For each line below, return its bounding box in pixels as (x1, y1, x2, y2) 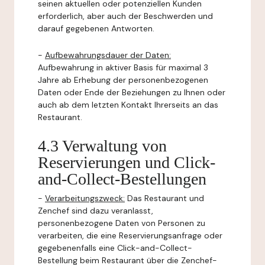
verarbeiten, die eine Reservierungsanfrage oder (38, 230, 222, 241)
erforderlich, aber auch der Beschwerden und (38, 11, 213, 21)
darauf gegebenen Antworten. (38, 23, 154, 34)
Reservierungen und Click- (38, 153, 215, 172)
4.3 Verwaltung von (38, 137, 167, 155)
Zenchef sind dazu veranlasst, (38, 205, 153, 216)
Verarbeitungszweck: (45, 193, 125, 203)
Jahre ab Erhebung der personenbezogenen (38, 75, 208, 85)
